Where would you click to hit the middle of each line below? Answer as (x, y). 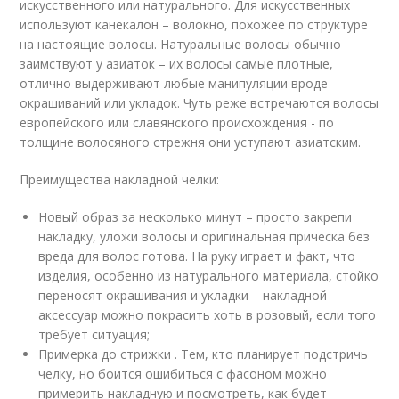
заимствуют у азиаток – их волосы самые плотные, (177, 64)
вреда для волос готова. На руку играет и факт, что (197, 256)
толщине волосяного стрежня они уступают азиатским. (191, 142)
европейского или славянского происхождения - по (177, 123)
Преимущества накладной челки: (120, 180)
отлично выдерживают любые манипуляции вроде (174, 84)
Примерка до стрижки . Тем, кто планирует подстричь (204, 354)
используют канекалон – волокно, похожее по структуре (194, 25)
